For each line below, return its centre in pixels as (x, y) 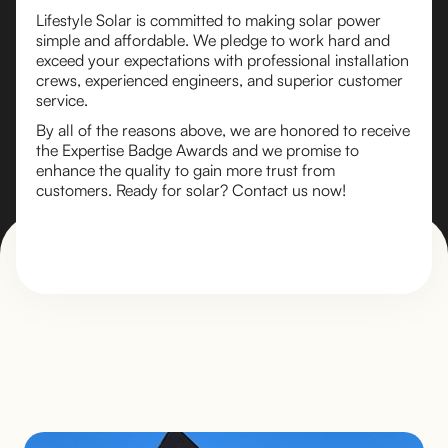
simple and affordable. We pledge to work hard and (213, 40)
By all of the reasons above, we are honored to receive (223, 130)
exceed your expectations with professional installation (222, 60)
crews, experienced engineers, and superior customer (219, 80)
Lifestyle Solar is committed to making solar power (208, 20)
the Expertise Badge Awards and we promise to (197, 150)
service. (62, 100)
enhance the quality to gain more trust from (185, 170)
